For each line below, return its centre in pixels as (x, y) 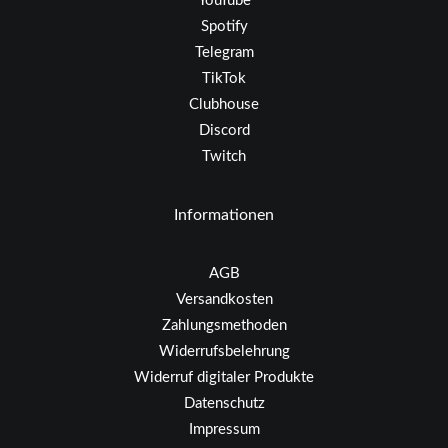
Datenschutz (224, 403)
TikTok (224, 78)
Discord (224, 130)
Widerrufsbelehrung (224, 351)
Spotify (224, 26)
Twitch (224, 156)
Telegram (224, 52)
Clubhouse (224, 104)
